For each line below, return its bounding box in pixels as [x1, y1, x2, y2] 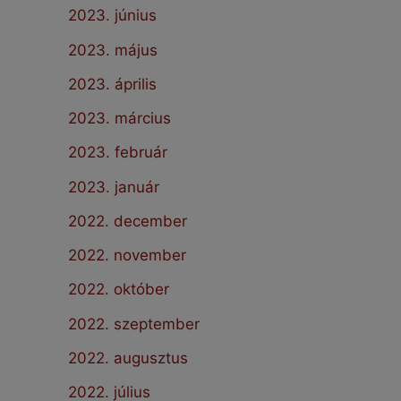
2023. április [68, 74, 157, 93]
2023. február [68, 143, 167, 162]
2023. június [68, 6, 157, 25]
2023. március [68, 109, 171, 128]
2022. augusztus [68, 348, 188, 367]
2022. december [68, 211, 187, 230]
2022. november [68, 246, 186, 265]
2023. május [68, 40, 158, 59]
